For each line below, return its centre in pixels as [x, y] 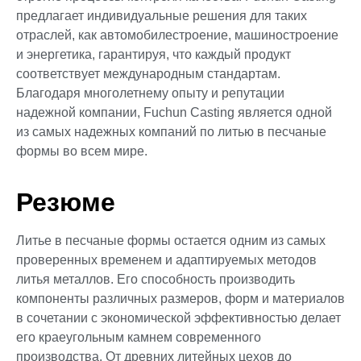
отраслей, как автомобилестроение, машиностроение [177, 35]
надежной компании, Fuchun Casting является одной [174, 113]
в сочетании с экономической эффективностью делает [178, 317]
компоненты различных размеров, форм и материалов [180, 298]
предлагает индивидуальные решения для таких [162, 16]
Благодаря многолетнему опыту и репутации [150, 93]
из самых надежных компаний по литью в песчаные [171, 132]
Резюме [66, 202]
